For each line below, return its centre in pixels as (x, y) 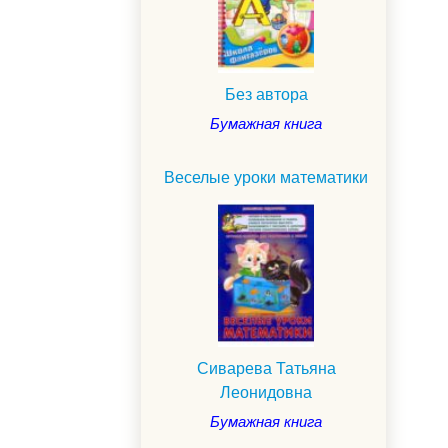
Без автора (266, 94)
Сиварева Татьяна (266, 368)
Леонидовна (266, 392)
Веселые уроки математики (266, 177)
